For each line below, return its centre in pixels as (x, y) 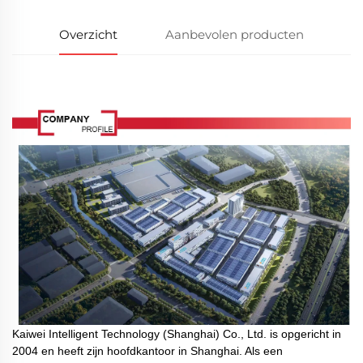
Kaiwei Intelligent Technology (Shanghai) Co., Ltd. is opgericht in (177, 334)
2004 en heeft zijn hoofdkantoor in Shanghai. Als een (147, 351)
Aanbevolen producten (234, 35)
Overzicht (89, 35)
